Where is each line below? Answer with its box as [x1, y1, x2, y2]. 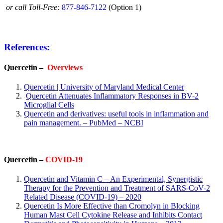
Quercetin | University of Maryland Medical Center [24, 83, 184, 92]
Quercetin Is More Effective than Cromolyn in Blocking [24, 201, 200, 210]
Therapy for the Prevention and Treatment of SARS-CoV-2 [24, 183, 210, 192]
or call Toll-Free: [6, 3, 62, 12]
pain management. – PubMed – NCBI [24, 118, 143, 127]
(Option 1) [109, 3, 141, 12]
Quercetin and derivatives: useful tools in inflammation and [24, 110, 209, 118]
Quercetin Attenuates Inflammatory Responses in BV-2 [26, 92, 199, 101]
